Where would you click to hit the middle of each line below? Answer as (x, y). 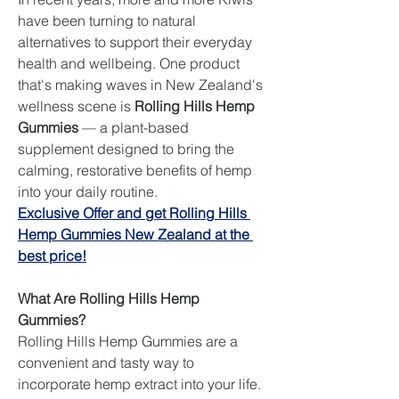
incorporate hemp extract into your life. (139, 384)
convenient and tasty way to (106, 362)
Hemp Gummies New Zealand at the (134, 234)
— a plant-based (134, 127)
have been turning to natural (107, 20)
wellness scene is (76, 106)
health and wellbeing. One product (129, 63)
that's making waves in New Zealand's (140, 85)
